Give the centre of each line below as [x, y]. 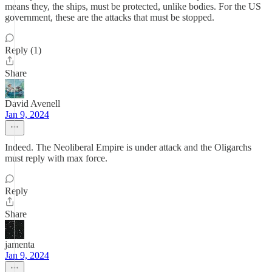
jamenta [20, 244]
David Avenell [32, 104]
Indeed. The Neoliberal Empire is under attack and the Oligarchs [128, 147]
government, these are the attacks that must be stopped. [110, 17]
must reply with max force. [56, 158]
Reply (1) [23, 50]
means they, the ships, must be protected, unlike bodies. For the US [133, 6]
